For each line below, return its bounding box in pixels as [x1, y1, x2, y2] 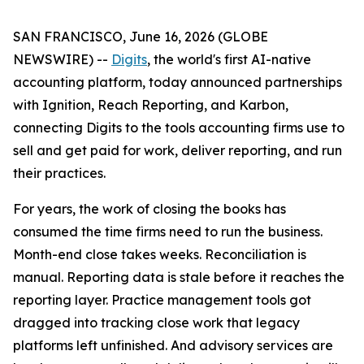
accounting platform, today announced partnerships [13, 74, 342, 90]
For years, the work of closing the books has [13, 201, 286, 217]
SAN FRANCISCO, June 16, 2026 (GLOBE [13, 28, 268, 45]
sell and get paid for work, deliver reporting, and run [13, 142, 342, 158]
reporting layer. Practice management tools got [13, 292, 311, 308]
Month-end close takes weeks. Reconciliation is [13, 246, 306, 262]
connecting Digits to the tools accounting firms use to [13, 119, 344, 136]
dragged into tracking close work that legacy [13, 314, 300, 331]
